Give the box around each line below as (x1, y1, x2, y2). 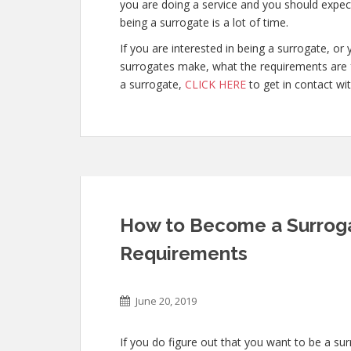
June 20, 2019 (136, 294, 197, 308)
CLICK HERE (185, 77, 246, 92)
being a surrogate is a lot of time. (120, 15, 288, 30)
